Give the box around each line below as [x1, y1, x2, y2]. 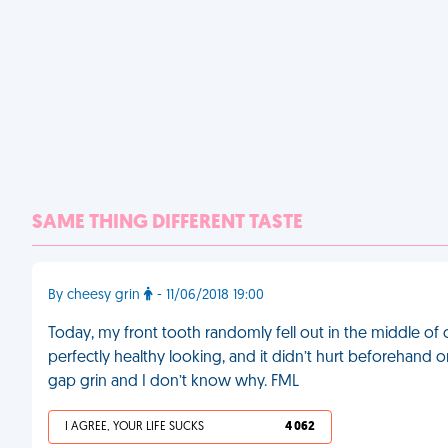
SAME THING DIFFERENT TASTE [32, 213, 303, 233]
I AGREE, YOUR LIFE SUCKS [65, 421, 204, 433]
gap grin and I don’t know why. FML [48, 374, 299, 390]
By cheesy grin [48, 288, 144, 303]
